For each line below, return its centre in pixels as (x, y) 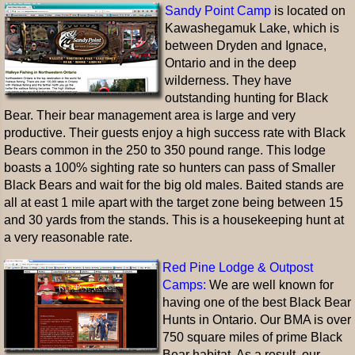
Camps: (184, 285)
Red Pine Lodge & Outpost (238, 267)
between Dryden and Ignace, (246, 46)
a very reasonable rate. (68, 237)
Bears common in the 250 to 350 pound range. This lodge (165, 150)
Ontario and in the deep (231, 63)
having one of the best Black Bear (257, 302)
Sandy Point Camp (218, 11)
